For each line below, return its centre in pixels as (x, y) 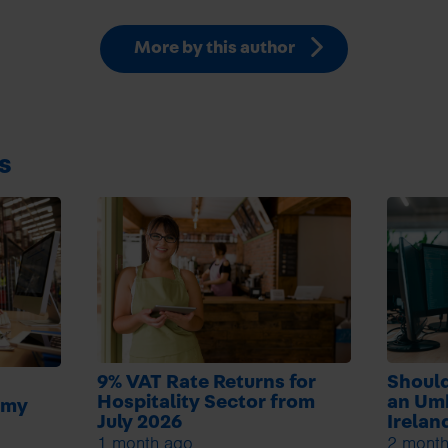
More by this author (216, 47)
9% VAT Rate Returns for (206, 381)
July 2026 (139, 421)
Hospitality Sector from (205, 401)
